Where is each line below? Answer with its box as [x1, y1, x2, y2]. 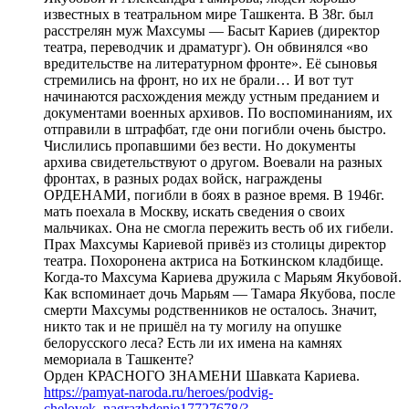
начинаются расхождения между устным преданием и [44, 88, 380, 104]
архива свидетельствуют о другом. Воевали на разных [44, 153, 383, 170]
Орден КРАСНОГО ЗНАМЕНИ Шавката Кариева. [44, 367, 360, 383]
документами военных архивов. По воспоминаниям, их [44, 104, 393, 121]
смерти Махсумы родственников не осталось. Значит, [44, 301, 377, 318]
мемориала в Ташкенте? [44, 351, 194, 367]
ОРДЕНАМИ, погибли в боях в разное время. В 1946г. [44, 186, 384, 203]
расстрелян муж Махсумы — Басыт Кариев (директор [44, 22, 380, 38]
